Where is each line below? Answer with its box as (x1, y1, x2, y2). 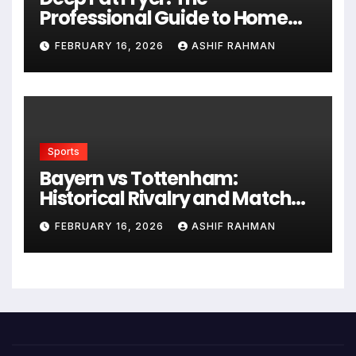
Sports (48, 145, 79, 157)
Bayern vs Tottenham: (40, 164, 238, 192)
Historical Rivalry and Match (40, 184, 292, 211)
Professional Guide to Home (40, 4, 288, 31)
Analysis (40, 204, 117, 231)
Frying (40, 24, 96, 51)
